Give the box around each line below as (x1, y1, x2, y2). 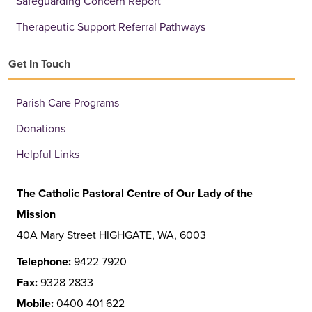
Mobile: (16, 296, 54, 311)
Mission (16, 207, 56, 221)
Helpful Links (15, 147, 79, 162)
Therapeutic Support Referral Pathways (15, 19, 205, 34)
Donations (15, 121, 65, 136)
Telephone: (16, 254, 71, 269)
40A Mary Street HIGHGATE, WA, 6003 (16, 228, 206, 242)
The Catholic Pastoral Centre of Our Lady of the (16, 186, 253, 201)
